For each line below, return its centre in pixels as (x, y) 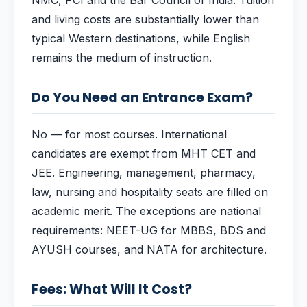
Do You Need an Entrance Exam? (142, 98)
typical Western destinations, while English (141, 38)
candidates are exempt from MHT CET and (144, 153)
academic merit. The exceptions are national (146, 211)
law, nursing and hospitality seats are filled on (150, 192)
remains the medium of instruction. (122, 58)
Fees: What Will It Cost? (112, 290)
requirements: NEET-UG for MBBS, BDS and (149, 230)
